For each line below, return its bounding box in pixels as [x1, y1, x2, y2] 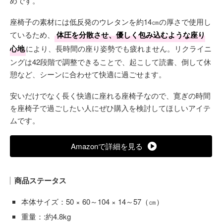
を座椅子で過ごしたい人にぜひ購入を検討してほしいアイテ [10, 103, 211, 113]
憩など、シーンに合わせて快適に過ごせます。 [10, 69, 166, 79]
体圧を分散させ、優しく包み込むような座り [56, 29, 205, 40]
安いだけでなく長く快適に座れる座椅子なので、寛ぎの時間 [10, 90, 211, 101]
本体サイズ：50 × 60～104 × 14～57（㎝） [21, 196, 164, 207]
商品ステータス [14, 175, 66, 186]
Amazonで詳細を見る [70, 141, 143, 151]
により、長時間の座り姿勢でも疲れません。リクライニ [26, 43, 212, 54]
